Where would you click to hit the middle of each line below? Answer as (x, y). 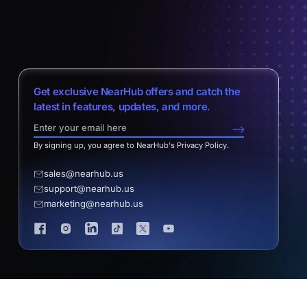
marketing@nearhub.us (94, 204)
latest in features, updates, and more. (122, 106)
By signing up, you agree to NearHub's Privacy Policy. (131, 145)
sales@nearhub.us (84, 174)
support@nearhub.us (89, 189)
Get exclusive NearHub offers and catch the (137, 91)
